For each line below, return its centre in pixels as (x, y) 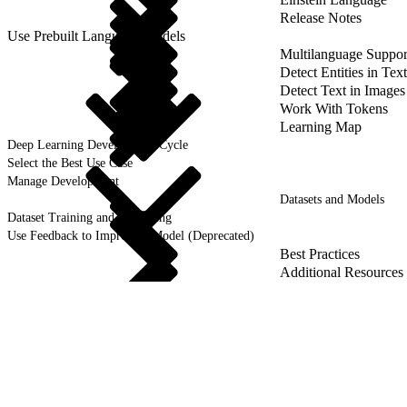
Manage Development (63, 181)
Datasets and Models (332, 199)
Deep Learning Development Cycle (98, 144)
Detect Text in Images (342, 90)
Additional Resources (342, 272)
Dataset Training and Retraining (89, 217)
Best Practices (320, 253)
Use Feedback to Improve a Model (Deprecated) (131, 235)
